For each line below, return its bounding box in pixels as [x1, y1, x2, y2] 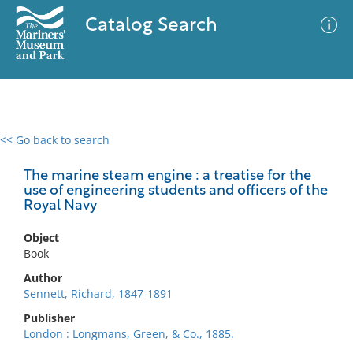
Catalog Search [84, 17, 217, 35]
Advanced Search [188, 146, 279, 162]
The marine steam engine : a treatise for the [24, 169, 311, 184]
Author [24, 270, 62, 285]
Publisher [24, 310, 75, 325]
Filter [304, 149, 331, 161]
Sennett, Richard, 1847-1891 [24, 286, 173, 301]
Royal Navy [24, 199, 97, 214]
